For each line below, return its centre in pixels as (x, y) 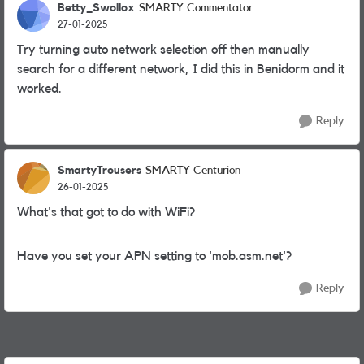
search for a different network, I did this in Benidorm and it (181, 69)
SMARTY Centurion (193, 171)
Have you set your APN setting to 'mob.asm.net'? (154, 256)
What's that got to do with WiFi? (106, 212)
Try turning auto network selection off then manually (163, 50)
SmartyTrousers (100, 170)
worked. (39, 89)
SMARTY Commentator (196, 8)
